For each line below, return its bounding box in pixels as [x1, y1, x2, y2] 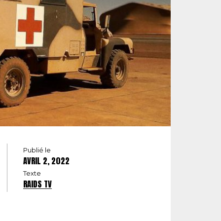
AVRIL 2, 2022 [23, 155, 70, 167]
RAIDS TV [23, 178, 52, 190]
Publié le [23, 146, 51, 154]
